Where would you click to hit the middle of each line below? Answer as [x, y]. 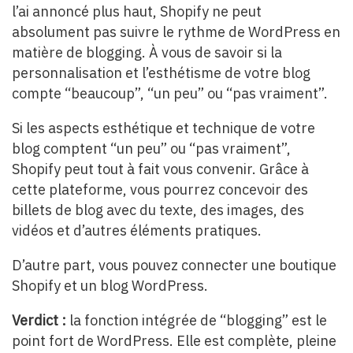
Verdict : [41, 320]
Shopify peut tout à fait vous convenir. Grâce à [160, 169]
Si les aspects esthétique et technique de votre [163, 128]
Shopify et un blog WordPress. [110, 285]
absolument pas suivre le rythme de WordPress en [176, 32]
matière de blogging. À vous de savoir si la [147, 52]
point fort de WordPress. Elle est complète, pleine [174, 340]
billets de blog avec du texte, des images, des [158, 210]
